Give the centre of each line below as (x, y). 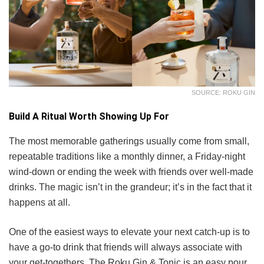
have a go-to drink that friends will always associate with (126, 247)
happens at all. (39, 203)
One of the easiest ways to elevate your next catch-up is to (129, 232)
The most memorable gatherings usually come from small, (129, 141)
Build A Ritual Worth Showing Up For (89, 117)
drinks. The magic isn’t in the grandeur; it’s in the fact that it (130, 187)
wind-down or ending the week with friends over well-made (131, 172)
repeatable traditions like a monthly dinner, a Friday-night (127, 157)
